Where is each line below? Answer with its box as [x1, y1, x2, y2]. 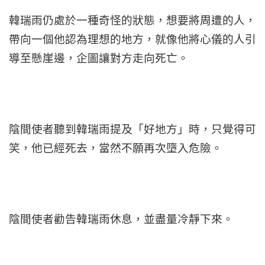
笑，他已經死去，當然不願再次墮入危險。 [9, 141, 222, 155]
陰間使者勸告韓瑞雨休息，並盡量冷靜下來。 [9, 212, 234, 226]
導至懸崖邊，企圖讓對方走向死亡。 [9, 51, 189, 65]
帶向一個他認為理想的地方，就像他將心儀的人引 [9, 32, 256, 46]
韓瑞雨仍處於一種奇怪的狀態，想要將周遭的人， [9, 13, 256, 27]
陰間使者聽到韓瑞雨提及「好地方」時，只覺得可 [9, 122, 256, 136]
